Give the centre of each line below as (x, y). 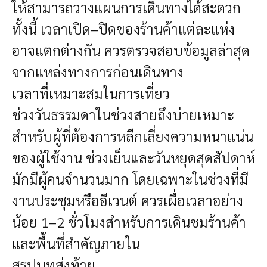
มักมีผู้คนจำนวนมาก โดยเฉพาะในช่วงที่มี (130, 178)
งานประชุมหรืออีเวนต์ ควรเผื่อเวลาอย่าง (128, 200)
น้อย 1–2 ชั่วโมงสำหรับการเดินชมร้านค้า (129, 221)
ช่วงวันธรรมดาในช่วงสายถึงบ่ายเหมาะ (123, 114)
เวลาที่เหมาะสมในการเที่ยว (91, 93)
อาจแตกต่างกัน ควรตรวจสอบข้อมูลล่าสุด (131, 50)
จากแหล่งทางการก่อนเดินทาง (98, 71)
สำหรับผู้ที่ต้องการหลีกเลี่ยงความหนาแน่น (133, 136)
